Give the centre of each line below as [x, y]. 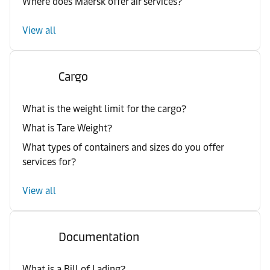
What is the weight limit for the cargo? [104, 109]
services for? [49, 162]
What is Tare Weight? [67, 128]
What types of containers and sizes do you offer [123, 147]
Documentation [99, 237]
